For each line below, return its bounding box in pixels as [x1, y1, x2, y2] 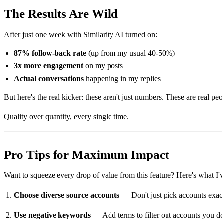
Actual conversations [14, 74, 84, 83]
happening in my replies [84, 74, 161, 83]
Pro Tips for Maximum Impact [4, 147, 169, 161]
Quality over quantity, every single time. [4, 112, 129, 121]
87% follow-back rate [14, 48, 86, 57]
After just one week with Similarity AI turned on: [4, 30, 157, 39]
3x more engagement [14, 61, 83, 70]
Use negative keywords [14, 210, 91, 219]
